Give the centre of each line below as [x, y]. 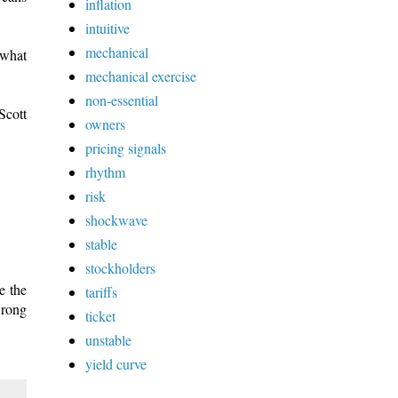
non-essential [122, 99]
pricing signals [126, 147]
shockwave [116, 219]
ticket [100, 315]
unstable [108, 339]
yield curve [116, 363]
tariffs [101, 291]
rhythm [105, 171]
